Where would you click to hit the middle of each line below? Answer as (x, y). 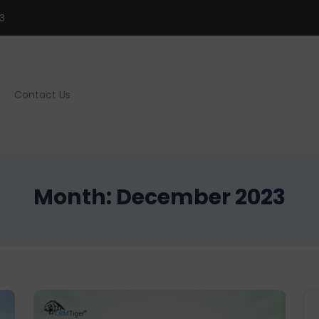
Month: (75, 197)
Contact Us (43, 94)
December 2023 (201, 197)
